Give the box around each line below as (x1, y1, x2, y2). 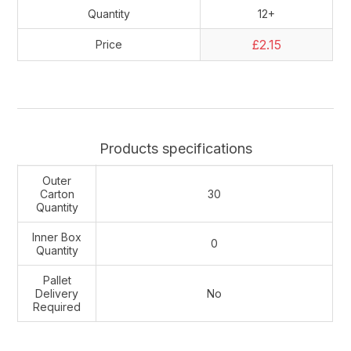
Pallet (42, 273, 71, 287)
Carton (39, 186, 74, 201)
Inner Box (32, 230, 82, 244)
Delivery (35, 286, 79, 300)
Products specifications (99, 139, 252, 157)
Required (33, 299, 81, 313)
